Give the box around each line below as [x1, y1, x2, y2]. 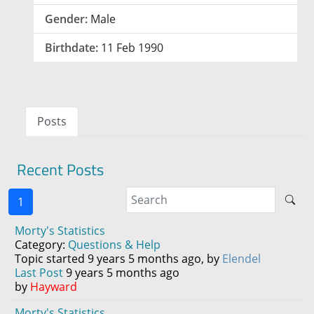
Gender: [45, 11, 88, 27]
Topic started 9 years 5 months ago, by [15, 251, 222, 267]
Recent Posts [17, 158, 104, 182]
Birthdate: [45, 40, 98, 56]
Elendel [222, 251, 261, 267]
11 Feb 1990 [101, 40, 163, 56]
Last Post [15, 265, 63, 281]
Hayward [30, 279, 77, 295]
